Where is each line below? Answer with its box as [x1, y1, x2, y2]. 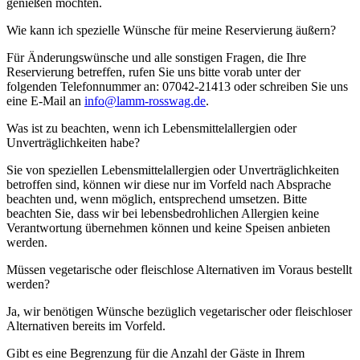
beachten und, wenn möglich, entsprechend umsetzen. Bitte [6, 191, 307, 206]
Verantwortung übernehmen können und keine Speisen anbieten [6, 220, 330, 235]
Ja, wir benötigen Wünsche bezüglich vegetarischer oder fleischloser [6, 304, 352, 318]
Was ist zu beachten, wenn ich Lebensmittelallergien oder [6, 121, 297, 135]
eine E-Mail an [6, 93, 84, 108]
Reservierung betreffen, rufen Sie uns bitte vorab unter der [6, 64, 301, 79]
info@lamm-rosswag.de [84, 93, 206, 108]
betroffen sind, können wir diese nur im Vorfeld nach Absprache [6, 177, 331, 191]
